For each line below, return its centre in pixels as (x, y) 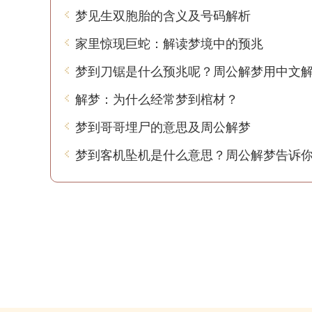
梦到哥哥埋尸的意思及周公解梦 (163, 126)
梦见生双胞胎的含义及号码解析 (163, 15)
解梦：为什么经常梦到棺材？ (157, 98)
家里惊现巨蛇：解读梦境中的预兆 (169, 42)
